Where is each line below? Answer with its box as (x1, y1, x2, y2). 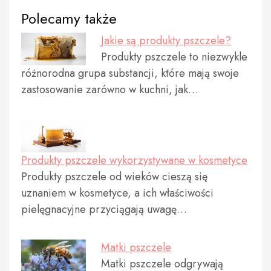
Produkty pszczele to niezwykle (101, 49, 248, 65)
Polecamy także (21, 8, 117, 29)
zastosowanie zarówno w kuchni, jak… (21, 82, 198, 97)
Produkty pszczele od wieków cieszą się (21, 168, 207, 184)
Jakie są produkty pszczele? (101, 33, 232, 48)
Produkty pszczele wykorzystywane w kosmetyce (21, 152, 247, 168)
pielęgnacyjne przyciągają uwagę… (21, 201, 187, 217)
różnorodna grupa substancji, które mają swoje (21, 65, 239, 81)
